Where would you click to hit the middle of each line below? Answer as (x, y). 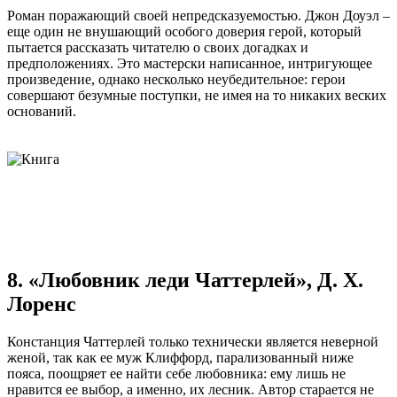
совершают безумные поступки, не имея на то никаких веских (197, 96)
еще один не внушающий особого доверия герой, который (184, 32)
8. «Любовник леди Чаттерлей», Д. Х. (185, 280)
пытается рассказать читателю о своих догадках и (158, 48)
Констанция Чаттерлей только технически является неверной (193, 342)
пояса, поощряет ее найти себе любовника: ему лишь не (176, 374)
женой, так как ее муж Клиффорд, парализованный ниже (180, 358)
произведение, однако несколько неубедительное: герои (176, 80)
